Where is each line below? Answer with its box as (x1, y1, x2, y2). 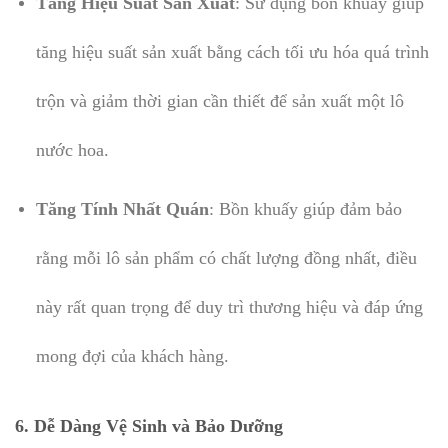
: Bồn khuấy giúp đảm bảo (208, 198, 402, 219)
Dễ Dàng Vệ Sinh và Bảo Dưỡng (34, 415, 283, 436)
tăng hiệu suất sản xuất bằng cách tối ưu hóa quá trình (35, 42, 429, 63)
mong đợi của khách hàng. (35, 345, 229, 366)
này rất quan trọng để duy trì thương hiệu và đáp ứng (35, 296, 423, 317)
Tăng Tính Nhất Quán (35, 198, 209, 219)
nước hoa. (35, 140, 109, 161)
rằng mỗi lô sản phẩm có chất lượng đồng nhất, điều (35, 247, 417, 268)
